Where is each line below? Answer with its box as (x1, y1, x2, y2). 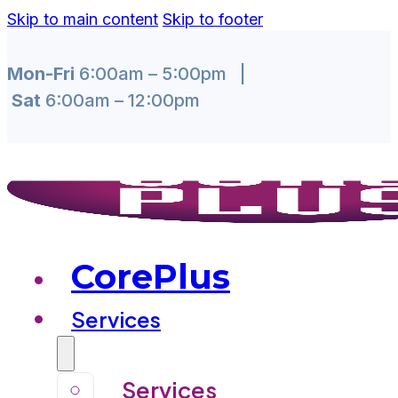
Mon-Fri (7, 62, 75, 84)
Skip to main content (7, 10, 158, 28)
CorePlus (71, 256, 230, 298)
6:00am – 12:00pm (41, 89, 200, 111)
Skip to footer (163, 10, 263, 28)
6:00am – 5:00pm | (75, 62, 251, 84)
